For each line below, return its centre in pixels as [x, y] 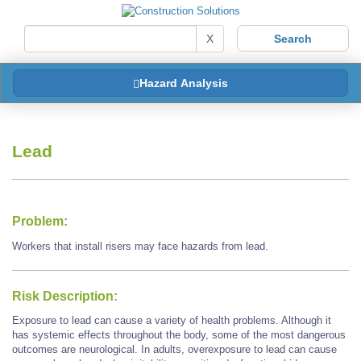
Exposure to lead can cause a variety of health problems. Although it [172, 321]
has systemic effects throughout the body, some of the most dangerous [179, 335]
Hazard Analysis [184, 83]
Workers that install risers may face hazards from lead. [140, 246]
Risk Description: [65, 297]
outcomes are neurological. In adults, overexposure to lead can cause [174, 350]
